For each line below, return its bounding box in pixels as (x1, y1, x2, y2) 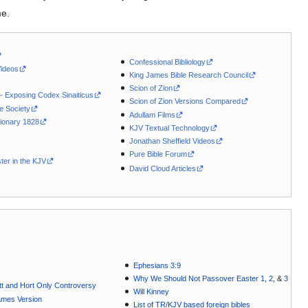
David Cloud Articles (129, 164, 197, 173)
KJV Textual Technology (129, 123, 210, 132)
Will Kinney (133, 287, 170, 296)
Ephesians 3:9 (133, 261, 181, 269)
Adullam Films (129, 110, 176, 119)
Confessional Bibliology (129, 58, 206, 67)
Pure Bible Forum (129, 149, 188, 158)
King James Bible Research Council (129, 71, 249, 80)
